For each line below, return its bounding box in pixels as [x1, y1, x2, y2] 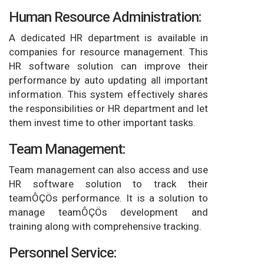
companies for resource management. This [9, 46, 208, 58]
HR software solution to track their [9, 178, 208, 190]
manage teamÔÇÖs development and [9, 206, 208, 219]
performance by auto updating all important [9, 74, 208, 87]
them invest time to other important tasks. [9, 117, 196, 129]
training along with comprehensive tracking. [9, 220, 202, 233]
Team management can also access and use [9, 164, 208, 176]
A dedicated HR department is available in [9, 32, 208, 44]
